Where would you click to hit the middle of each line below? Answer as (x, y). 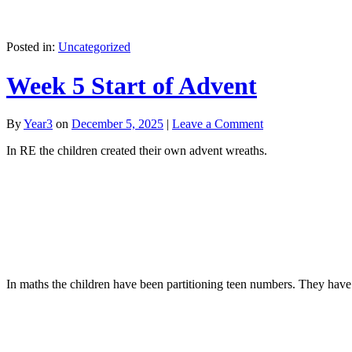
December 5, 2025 (117, 124)
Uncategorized (94, 47)
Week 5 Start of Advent (132, 85)
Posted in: (32, 47)
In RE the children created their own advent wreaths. (137, 150)
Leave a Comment (218, 124)
